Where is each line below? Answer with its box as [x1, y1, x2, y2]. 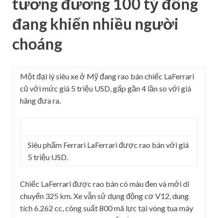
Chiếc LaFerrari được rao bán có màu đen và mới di [20, 179, 189, 189]
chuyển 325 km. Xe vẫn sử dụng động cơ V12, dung [20, 191, 189, 201]
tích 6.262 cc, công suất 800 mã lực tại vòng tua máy [20, 203, 193, 213]
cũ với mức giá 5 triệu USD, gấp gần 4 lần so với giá [20, 84, 191, 93]
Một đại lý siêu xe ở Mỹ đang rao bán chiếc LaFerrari [20, 72, 194, 81]
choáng [12, 34, 62, 53]
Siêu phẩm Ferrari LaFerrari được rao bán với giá [28, 140, 189, 150]
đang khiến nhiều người [12, 14, 179, 33]
